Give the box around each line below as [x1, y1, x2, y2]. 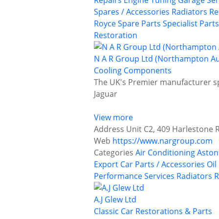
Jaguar [94, 88, 117, 100]
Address [94, 124, 124, 135]
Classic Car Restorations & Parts [94, 206, 212, 217]
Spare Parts [118, 18, 161, 29]
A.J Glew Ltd [94, 194, 136, 205]
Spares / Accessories [94, 6, 170, 18]
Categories [94, 147, 133, 158]
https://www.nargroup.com [112, 135, 213, 147]
